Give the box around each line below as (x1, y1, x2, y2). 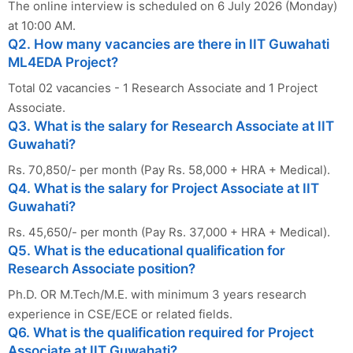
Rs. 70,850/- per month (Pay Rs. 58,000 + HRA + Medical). (8, 162, 330, 178)
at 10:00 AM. (8, 18, 76, 34)
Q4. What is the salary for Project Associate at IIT (8, 180, 319, 197)
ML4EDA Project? (8, 54, 118, 71)
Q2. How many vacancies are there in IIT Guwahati (8, 36, 329, 53)
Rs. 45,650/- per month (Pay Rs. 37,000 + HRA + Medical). (8, 225, 330, 240)
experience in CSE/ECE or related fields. (8, 307, 232, 322)
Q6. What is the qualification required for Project (8, 325, 314, 341)
